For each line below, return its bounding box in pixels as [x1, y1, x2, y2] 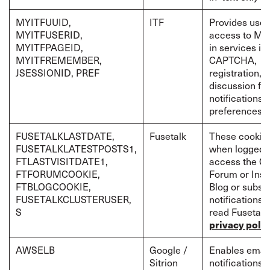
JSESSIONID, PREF [16, 65, 99, 80]
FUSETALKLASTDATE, [16, 128, 115, 143]
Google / [149, 242, 187, 257]
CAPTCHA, [209, 52, 257, 67]
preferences [209, 103, 262, 118]
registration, [209, 65, 262, 80]
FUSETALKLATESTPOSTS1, [16, 141, 137, 155]
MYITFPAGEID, [16, 40, 83, 54]
